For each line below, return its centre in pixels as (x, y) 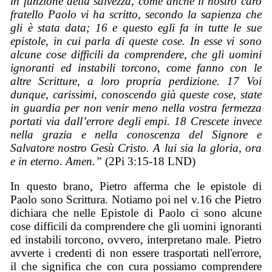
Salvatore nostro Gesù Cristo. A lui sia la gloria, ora (136, 148)
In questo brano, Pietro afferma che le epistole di (136, 186)
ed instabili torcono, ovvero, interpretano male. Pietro (136, 239)
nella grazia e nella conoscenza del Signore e (136, 135)
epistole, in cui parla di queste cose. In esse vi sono (136, 41)
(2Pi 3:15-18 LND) (149, 161)
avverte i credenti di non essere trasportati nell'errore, (136, 253)
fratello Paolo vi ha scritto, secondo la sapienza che (136, 15)
